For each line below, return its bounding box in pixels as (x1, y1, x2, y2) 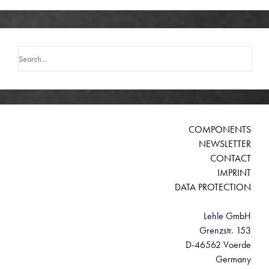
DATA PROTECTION (175, 181, 251, 194)
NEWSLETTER (199, 138, 251, 151)
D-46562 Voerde (186, 238, 251, 252)
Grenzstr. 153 (199, 224, 251, 237)
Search (17, 46, 44, 59)
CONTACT (210, 152, 251, 165)
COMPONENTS (189, 123, 251, 136)
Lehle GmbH (204, 210, 251, 223)
